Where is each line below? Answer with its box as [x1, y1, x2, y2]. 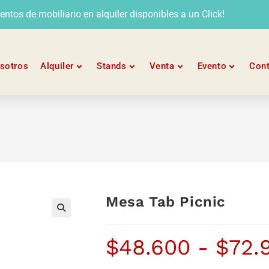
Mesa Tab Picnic [106, 193, 226, 210]
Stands [96, 61, 127, 71]
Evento [197, 61, 227, 71]
